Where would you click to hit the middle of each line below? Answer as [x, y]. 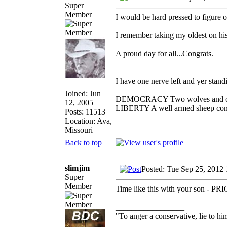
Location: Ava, [88, 121]
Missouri [79, 130]
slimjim [77, 168]
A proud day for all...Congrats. [164, 53]
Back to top [83, 142]
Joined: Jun [83, 93]
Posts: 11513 [85, 111]
